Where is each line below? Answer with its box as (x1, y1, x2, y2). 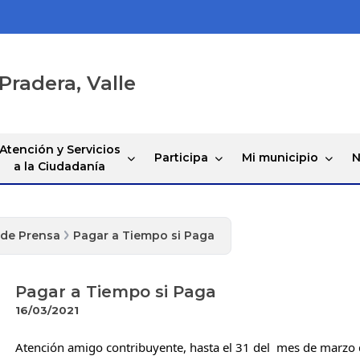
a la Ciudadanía (14, 158, 105, 174)
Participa (153, 150, 208, 166)
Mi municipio (241, 150, 318, 166)
